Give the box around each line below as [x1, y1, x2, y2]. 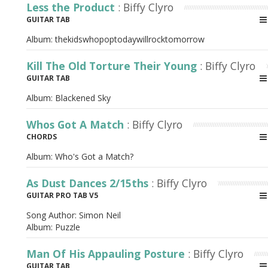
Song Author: [26, 209, 79, 221]
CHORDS [26, 132, 57, 142]
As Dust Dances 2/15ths [26, 176, 151, 190]
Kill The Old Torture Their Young [26, 59, 200, 73]
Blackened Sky [55, 92, 111, 103]
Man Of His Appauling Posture [26, 246, 188, 261]
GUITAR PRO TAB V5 [26, 190, 98, 200]
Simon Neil [79, 209, 121, 221]
